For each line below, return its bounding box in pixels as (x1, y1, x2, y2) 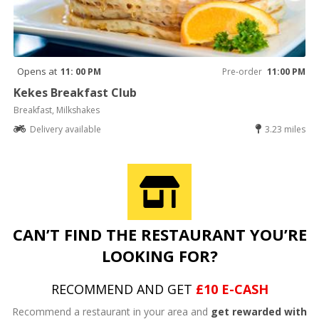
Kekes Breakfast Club (14, 84, 137, 100)
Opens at (17, 64, 58, 78)
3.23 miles (264, 122, 305, 135)
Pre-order (221, 65, 262, 78)
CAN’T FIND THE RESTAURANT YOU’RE (12, 223, 307, 245)
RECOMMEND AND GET (51, 280, 196, 298)
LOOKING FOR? (101, 244, 218, 266)
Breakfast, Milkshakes (14, 103, 100, 116)
